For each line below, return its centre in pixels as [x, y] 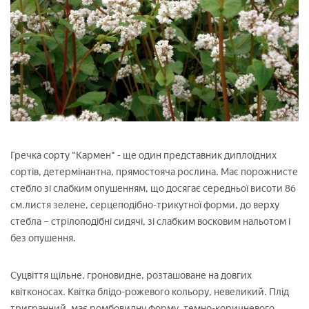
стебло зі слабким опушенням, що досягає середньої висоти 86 [153, 188]
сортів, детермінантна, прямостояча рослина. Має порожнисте [154, 172]
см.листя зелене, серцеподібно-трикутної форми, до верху [145, 205]
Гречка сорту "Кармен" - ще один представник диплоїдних [143, 155]
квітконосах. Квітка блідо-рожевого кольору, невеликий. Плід [150, 292]
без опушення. [43, 238]
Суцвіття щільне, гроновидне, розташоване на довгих [131, 275]
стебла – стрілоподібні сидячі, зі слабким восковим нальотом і [150, 221]
